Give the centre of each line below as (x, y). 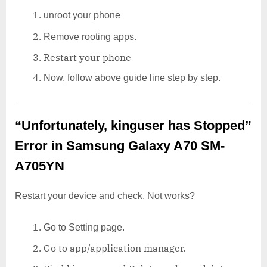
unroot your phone (82, 15)
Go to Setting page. (84, 228)
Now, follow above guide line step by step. (132, 78)
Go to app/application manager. (114, 248)
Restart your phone (87, 58)
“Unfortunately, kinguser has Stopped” (133, 126)
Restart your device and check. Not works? (106, 196)
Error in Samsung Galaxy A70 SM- (120, 146)
